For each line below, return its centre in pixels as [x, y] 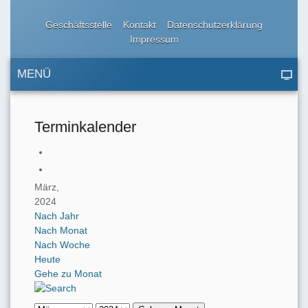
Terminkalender [85, 127]
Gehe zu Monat [68, 274]
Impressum [154, 39]
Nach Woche [62, 245]
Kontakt [140, 25]
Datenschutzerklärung [215, 25]
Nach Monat [61, 231]
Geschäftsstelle [79, 25]
